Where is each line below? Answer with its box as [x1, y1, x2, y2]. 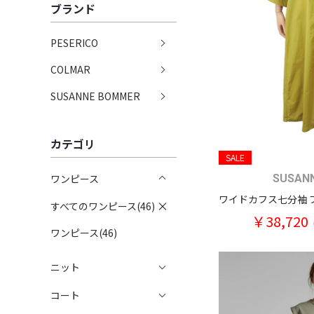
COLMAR [50, 62, 90, 76]
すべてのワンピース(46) [50, 199, 155, 213]
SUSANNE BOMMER [50, 89, 140, 103]
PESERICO [50, 36, 98, 50]
